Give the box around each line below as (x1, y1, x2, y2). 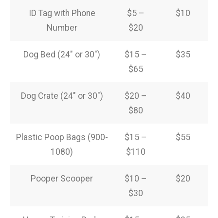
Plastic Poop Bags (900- (16, 132, 108, 142)
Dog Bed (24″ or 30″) (23, 49, 100, 59)
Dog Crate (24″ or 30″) (20, 91, 103, 101)
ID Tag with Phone (28, 8, 95, 18)
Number (46, 22, 77, 33)
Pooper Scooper (31, 173, 93, 183)
